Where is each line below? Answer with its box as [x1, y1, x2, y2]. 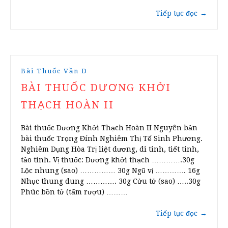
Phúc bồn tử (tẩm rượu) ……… [21, 188, 128, 196]
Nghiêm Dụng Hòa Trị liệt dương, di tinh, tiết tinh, [21, 145, 199, 154]
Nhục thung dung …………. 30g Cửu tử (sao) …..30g [21, 177, 201, 186]
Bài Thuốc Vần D [21, 67, 88, 75]
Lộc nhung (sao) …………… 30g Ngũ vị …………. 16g [21, 166, 200, 175]
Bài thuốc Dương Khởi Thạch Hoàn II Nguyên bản [21, 124, 197, 132]
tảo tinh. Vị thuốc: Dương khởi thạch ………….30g [21, 156, 194, 164]
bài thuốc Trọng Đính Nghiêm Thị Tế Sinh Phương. [21, 134, 203, 143]
